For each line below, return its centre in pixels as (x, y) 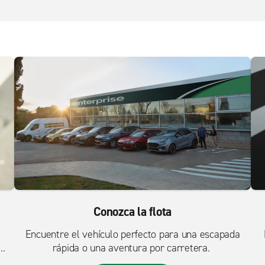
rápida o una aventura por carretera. (132, 248)
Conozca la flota (132, 212)
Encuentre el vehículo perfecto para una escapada (132, 235)
